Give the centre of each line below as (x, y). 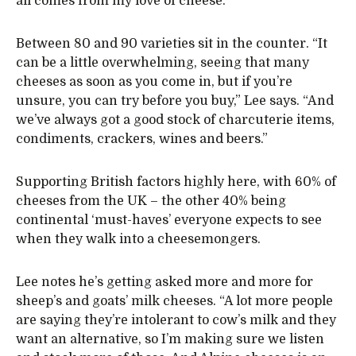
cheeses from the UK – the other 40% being (151, 201)
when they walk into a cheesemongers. (138, 239)
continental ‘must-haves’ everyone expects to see (169, 220)
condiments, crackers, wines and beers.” (142, 139)
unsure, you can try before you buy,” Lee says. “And (175, 101)
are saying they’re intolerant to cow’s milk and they (176, 320)
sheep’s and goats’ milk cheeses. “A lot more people (174, 301)
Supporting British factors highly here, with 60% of (176, 182)
